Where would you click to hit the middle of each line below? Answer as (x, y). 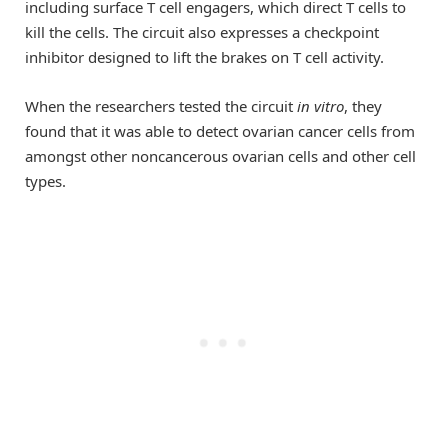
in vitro (320, 105)
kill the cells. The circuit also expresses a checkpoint (202, 32)
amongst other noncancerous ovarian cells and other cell (220, 155)
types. (45, 180)
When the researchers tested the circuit (161, 105)
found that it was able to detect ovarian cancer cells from (220, 130)
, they (363, 105)
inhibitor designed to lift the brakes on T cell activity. (204, 57)
